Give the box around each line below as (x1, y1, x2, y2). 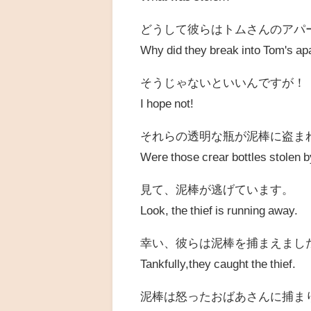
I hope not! (140, 97, 194, 110)
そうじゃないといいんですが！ (140, 76, 306, 89)
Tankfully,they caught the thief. (140, 258, 296, 270)
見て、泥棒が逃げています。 (140, 183, 294, 196)
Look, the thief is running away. (140, 204, 299, 217)
